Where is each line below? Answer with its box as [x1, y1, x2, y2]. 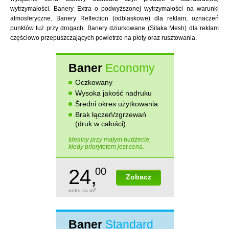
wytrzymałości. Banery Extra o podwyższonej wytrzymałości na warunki [10, 5, 219, 12]
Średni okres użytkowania [75, 100, 158, 108]
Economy [105, 61, 155, 75]
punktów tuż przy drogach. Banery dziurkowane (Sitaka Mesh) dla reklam [10, 25, 219, 32]
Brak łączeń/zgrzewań [75, 110, 146, 119]
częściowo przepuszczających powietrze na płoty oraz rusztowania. [10, 34, 197, 41]
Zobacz [125, 173, 151, 181]
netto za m [68, 188, 94, 193]
